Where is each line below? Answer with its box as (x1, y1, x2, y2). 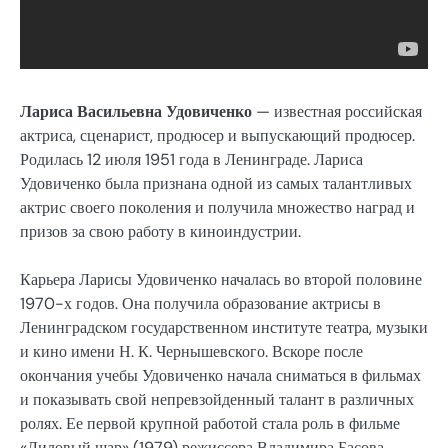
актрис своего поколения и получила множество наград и (20, 197, 415, 219)
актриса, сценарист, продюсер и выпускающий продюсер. (20, 125, 415, 147)
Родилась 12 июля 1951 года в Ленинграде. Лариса (20, 149, 363, 171)
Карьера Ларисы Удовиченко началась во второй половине (20, 269, 422, 291)
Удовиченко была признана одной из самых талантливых (20, 173, 412, 195)
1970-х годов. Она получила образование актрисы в (20, 293, 381, 315)
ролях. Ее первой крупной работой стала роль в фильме (20, 413, 400, 435)
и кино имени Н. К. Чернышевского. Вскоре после (20, 341, 363, 363)
